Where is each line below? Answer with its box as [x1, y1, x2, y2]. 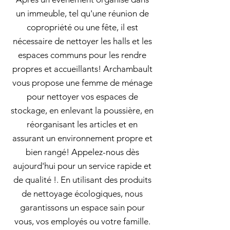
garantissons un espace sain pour [20, 202, 145, 213]
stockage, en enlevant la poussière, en [11, 105, 154, 116]
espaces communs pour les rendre [18, 50, 146, 60]
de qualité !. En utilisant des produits [13, 175, 151, 185]
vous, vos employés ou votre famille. [14, 216, 150, 226]
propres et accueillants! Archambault [12, 64, 152, 74]
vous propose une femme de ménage [12, 78, 152, 88]
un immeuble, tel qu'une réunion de [15, 8, 149, 18]
